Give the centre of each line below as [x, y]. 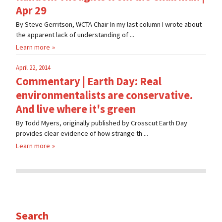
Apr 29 [31, 11]
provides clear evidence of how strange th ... [82, 134]
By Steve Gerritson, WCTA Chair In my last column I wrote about [109, 25]
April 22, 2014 [33, 68]
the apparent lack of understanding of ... [75, 35]
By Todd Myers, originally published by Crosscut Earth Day [102, 123]
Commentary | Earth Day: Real [89, 82]
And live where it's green [76, 109]
